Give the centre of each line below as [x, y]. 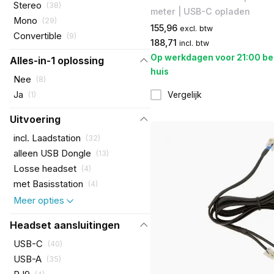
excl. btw [196, 29]
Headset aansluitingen [65, 225]
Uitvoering [35, 119]
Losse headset [45, 168]
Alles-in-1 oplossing [57, 60]
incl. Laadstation [47, 138]
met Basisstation [48, 184]
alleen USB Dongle [52, 153]
